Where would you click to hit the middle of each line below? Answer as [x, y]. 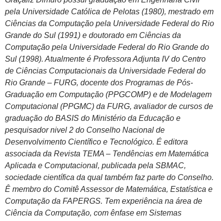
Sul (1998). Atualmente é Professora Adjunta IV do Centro [105, 59]
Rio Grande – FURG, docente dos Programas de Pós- [99, 83]
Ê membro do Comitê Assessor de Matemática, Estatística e [109, 189]
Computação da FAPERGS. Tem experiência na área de [104, 201]
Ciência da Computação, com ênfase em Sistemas [93, 213]
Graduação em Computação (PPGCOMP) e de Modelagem [108, 95]
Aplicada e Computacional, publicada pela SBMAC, [95, 166]
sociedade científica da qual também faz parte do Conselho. [109, 178]
